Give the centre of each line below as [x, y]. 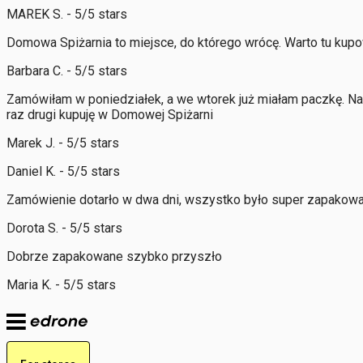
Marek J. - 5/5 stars [63, 143]
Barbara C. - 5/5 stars [67, 70]
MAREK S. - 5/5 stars [67, 14]
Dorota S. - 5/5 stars [64, 228]
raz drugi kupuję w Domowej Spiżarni [110, 114]
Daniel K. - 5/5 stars [63, 171]
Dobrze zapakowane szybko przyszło [114, 256]
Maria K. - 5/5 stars [61, 284]
